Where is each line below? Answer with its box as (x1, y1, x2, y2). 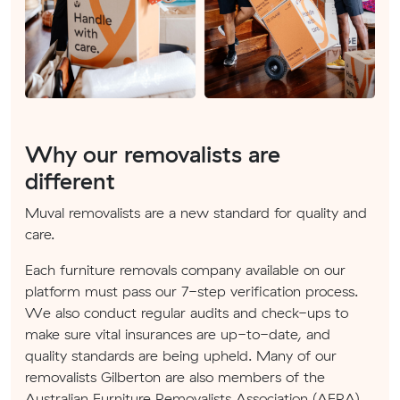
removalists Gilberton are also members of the (25, 367, 325, 386)
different (25, 166, 115, 195)
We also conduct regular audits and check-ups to (25, 303, 348, 321)
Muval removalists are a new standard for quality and (25, 203, 367, 221)
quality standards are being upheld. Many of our (25, 346, 337, 364)
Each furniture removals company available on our (25, 260, 346, 279)
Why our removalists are (25, 139, 280, 168)
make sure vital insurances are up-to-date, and (25, 324, 330, 343)
